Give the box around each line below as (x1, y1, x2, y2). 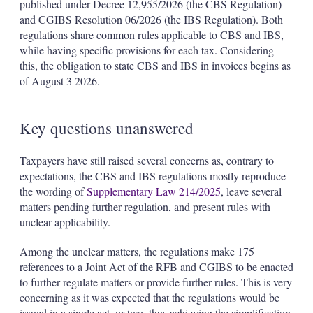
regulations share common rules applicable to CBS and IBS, (19, 27, 284, 42)
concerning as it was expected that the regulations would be (19, 289, 279, 305)
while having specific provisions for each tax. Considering (19, 42, 274, 57)
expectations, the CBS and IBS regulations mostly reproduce (19, 168, 286, 183)
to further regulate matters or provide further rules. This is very (19, 274, 292, 289)
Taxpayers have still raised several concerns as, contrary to (19, 152, 274, 168)
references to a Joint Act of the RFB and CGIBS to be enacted (19, 259, 293, 274)
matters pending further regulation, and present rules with (19, 198, 270, 214)
